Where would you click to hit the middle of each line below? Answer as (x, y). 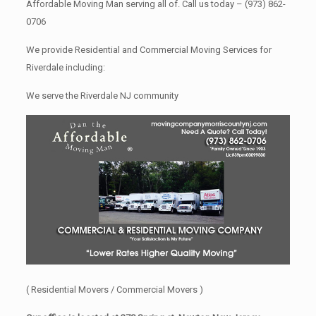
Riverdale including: (65, 67)
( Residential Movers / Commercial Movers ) (114, 290)
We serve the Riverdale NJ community (102, 95)
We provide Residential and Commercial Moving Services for (148, 49)
